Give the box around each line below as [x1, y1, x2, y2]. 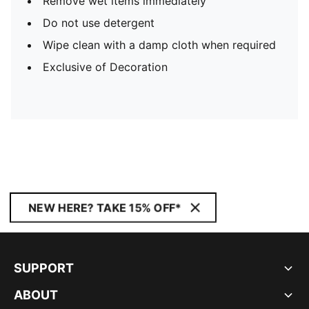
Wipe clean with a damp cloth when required [43, 38, 276, 52]
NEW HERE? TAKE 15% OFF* [28, 201, 181, 215]
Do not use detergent [43, 16, 154, 30]
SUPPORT [14, 261, 74, 275]
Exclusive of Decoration [43, 60, 168, 74]
